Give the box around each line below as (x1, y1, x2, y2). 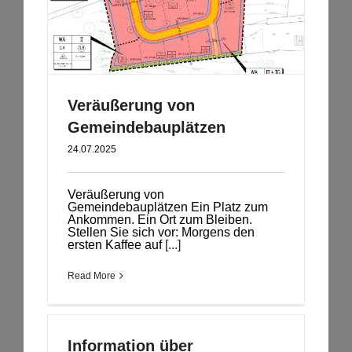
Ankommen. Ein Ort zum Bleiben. (68, 213, 252, 227)
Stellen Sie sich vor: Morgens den (68, 225, 255, 240)
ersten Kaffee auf (68, 238, 162, 252)
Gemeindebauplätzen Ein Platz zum (68, 200, 268, 214)
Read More (68, 270, 115, 282)
